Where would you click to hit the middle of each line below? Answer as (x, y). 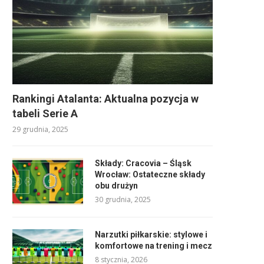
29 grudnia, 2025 (40, 129)
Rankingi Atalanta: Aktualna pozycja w (105, 98)
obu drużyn (116, 185)
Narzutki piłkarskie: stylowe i (151, 234)
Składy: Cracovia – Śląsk (143, 163)
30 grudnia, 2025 (123, 199)
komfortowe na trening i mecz (154, 245)
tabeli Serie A (45, 113)
